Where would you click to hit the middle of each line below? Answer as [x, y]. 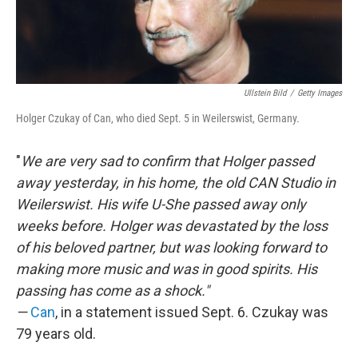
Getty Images [320, 93]
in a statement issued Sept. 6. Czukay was [195, 312]
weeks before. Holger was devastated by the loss [172, 226]
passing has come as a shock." [113, 291]
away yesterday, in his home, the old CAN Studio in [176, 183]
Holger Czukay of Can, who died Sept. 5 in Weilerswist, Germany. [158, 119]
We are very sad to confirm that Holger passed [167, 161]
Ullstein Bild [265, 93]
